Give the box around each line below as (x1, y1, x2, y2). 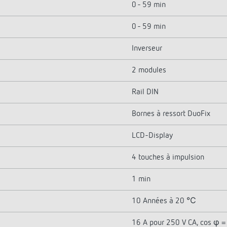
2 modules (132, 66, 166, 74)
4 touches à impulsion (132, 154, 204, 162)
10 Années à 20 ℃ (132, 197, 196, 205)
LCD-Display (132, 132, 173, 140)
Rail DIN (132, 88, 159, 96)
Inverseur (132, 45, 162, 53)
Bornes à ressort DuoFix (132, 110, 210, 118)
